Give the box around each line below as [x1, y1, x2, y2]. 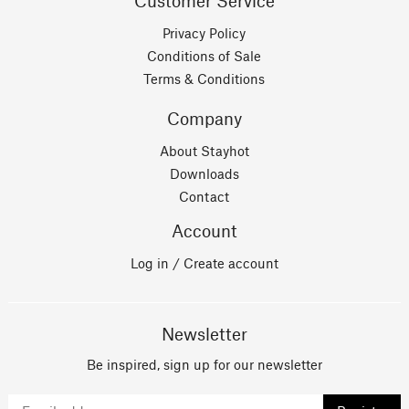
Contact [179, 192, 230, 205]
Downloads [169, 169, 239, 183]
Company [166, 111, 242, 129]
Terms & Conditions [143, 74, 266, 88]
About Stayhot [159, 146, 249, 160]
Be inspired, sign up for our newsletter [86, 360, 322, 373]
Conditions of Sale [147, 51, 262, 65]
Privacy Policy [163, 28, 246, 42]
